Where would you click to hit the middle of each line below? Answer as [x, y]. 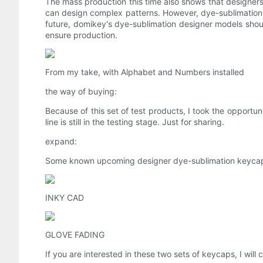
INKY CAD [65, 198]
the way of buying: [81, 92]
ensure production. [81, 35]
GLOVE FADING [75, 235]
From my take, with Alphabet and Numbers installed [145, 72]
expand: [61, 141]
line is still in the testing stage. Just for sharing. [135, 122]
